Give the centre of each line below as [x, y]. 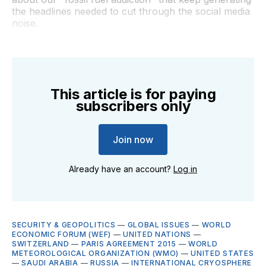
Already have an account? [121, 169]
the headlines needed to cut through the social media [131, 11]
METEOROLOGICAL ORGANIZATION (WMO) [96, 253]
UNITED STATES [222, 253]
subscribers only [133, 106]
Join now [133, 139]
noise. [25, 23]
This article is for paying [133, 94]
